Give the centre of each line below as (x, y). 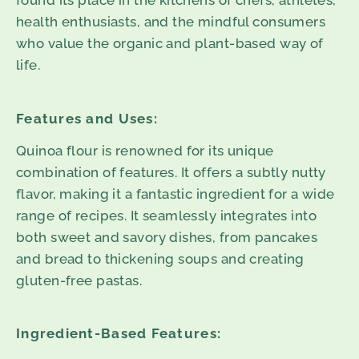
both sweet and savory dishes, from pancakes (167, 237)
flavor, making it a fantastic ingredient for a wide (175, 194)
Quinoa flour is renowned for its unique (145, 150)
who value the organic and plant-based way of (170, 44)
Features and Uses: (87, 118)
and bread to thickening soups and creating (160, 258)
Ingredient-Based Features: (119, 334)
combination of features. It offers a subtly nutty (171, 172)
